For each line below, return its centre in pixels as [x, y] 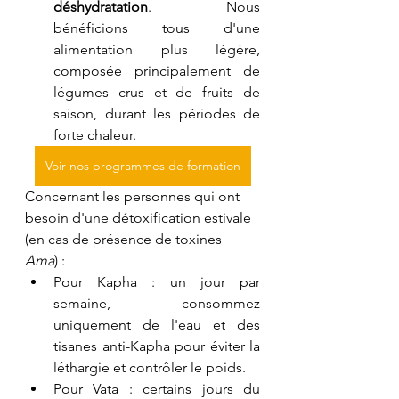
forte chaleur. [95, 134]
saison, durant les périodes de [157, 113]
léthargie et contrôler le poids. [150, 367]
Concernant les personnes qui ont [134, 196]
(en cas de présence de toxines [125, 239]
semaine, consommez [157, 303]
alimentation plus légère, [157, 49]
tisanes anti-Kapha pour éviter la [157, 346]
